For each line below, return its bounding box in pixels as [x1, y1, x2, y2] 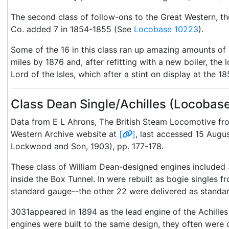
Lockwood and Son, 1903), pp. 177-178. [11, 141, 164, 151]
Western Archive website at [11, 129, 119, 139]
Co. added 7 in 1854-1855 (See [11, 24, 134, 34]
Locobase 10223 [134, 24, 198, 34]
